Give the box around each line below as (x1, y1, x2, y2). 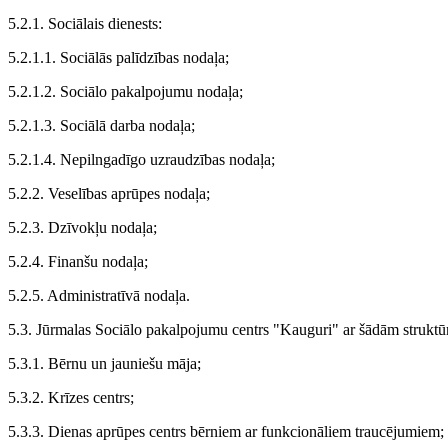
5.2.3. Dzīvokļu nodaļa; (8, 219, 157, 237)
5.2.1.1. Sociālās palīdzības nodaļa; (8, 49, 229, 67)
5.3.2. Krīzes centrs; (8, 389, 134, 407)
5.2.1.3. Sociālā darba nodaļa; (8, 117, 195, 135)
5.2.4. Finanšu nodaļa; (8, 253, 148, 271)
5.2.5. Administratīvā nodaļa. (8, 287, 190, 305)
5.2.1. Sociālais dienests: (8, 15, 162, 33)
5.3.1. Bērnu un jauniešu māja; (8, 355, 201, 373)
